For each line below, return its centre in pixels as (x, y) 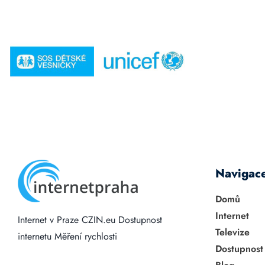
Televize (232, 232)
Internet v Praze (48, 219)
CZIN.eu (98, 219)
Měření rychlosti (85, 236)
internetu (34, 236)
